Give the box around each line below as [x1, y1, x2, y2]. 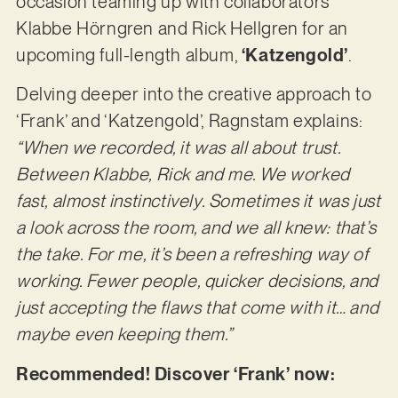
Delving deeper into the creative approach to [15, 84, 372, 106]
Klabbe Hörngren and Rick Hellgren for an [15, 18, 348, 40]
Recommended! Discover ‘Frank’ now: [15, 362, 339, 385]
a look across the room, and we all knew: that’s [15, 217, 377, 239]
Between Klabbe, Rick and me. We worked [15, 163, 350, 186]
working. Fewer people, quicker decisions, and [15, 270, 378, 292]
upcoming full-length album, [15, 44, 242, 67]
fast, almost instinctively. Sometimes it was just [15, 190, 381, 212]
